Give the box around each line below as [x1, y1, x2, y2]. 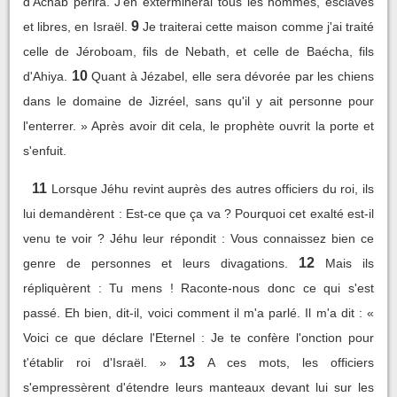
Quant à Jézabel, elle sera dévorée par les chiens [91, 68, 375, 83]
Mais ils [325, 255, 374, 270]
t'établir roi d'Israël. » [23, 354, 167, 370]
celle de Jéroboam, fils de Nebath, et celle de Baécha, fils [23, 43, 374, 58]
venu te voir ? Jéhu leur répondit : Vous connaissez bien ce [23, 230, 374, 245]
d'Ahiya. [23, 68, 67, 83]
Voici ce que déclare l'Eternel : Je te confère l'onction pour [23, 330, 374, 345]
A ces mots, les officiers [206, 354, 375, 370]
